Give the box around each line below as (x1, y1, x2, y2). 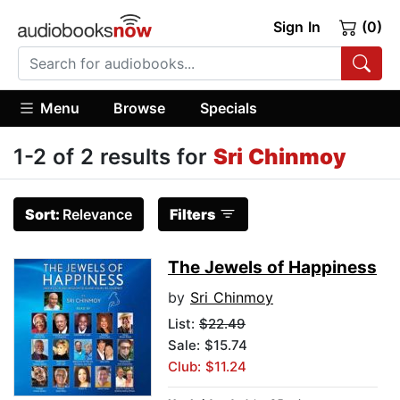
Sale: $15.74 (168, 337, 247, 354)
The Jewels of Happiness (168, 257, 377, 279)
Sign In (272, 18, 321, 36)
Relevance (62, 205, 132, 224)
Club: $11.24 (168, 358, 246, 376)
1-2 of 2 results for (13, 144, 213, 171)
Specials (199, 98, 257, 117)
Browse (113, 98, 166, 117)
